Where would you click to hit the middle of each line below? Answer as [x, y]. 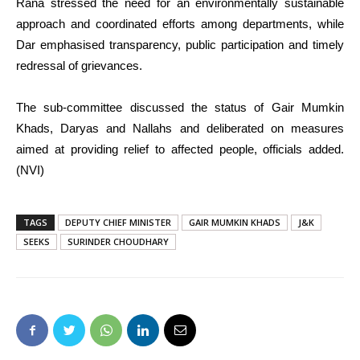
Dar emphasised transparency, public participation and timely [180, 45]
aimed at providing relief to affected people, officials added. [180, 149]
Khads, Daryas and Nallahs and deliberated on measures [180, 129]
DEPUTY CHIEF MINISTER [118, 223]
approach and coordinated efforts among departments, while [180, 24]
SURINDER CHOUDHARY [118, 242]
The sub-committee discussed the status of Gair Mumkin [180, 108]
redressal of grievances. [79, 66]
